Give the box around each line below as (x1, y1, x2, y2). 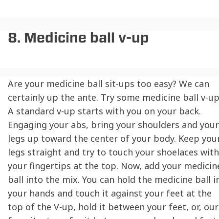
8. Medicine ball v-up (8, 29, 149, 46)
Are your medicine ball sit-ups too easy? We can (8, 78, 209, 90)
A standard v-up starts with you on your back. (8, 105, 201, 117)
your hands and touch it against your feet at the (8, 187, 212, 199)
